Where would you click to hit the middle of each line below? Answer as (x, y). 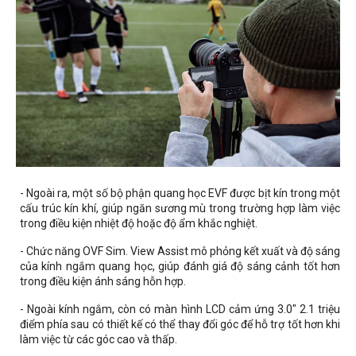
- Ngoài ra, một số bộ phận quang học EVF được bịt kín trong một (180, 193)
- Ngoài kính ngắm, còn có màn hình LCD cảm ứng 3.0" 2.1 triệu (180, 310)
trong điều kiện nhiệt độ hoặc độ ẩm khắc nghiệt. (139, 224)
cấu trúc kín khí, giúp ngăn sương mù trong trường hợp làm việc (180, 209)
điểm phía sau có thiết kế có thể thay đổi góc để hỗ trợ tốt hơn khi (180, 325)
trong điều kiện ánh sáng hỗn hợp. (103, 282)
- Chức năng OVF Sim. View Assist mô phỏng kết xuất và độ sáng (180, 252)
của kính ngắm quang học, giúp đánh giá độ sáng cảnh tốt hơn (180, 267)
